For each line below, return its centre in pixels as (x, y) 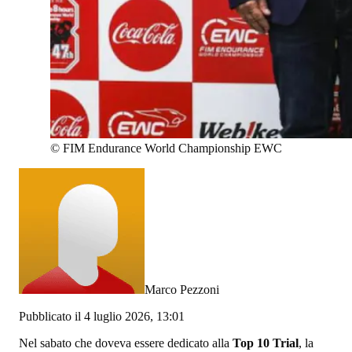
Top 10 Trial (266, 343)
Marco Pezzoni (182, 289)
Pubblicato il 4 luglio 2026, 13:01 (102, 316)
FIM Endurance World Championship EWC (172, 148)
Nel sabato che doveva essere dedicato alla (126, 343)
